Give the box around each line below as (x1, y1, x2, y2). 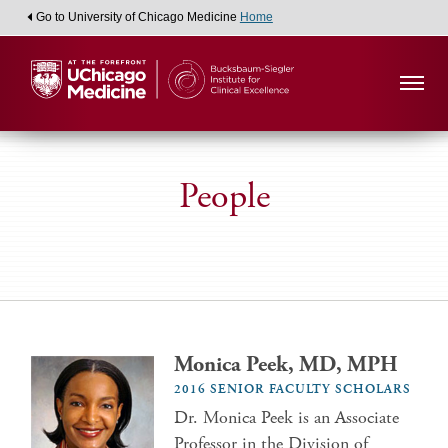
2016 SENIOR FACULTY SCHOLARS (174, 381, 412, 398)
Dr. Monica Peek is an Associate (174, 406, 400, 429)
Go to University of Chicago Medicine (35, 10, 240, 24)
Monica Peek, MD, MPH (174, 351, 399, 379)
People (178, 174, 270, 220)
